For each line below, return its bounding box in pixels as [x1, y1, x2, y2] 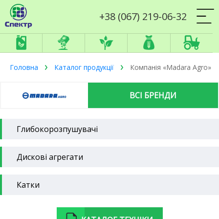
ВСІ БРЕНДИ [129, 90, 176, 101]
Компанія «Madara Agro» [128, 63, 211, 72]
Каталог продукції [54, 63, 114, 72]
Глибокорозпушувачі [17, 124, 98, 134]
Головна [10, 63, 38, 72]
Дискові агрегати [17, 152, 83, 162]
